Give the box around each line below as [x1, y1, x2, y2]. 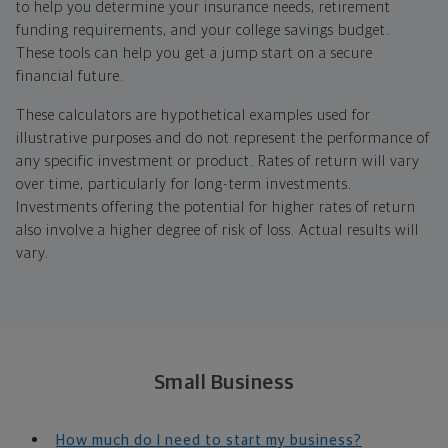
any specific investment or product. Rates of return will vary [16, 154, 420, 170]
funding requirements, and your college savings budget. [16, 23, 390, 39]
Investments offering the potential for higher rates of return [16, 200, 416, 216]
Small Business [153, 372, 295, 394]
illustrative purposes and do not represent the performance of [16, 131, 430, 147]
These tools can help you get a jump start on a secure [16, 46, 373, 62]
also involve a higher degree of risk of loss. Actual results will [16, 223, 419, 239]
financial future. [16, 69, 124, 85]
